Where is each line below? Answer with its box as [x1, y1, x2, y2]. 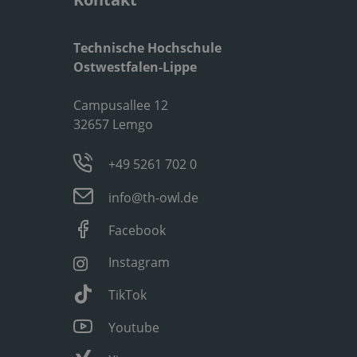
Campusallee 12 [73, 96, 168, 114]
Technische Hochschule [73, 38, 222, 57]
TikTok [108, 285, 147, 304]
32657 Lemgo [73, 115, 153, 133]
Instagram [108, 253, 171, 271]
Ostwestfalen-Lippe [73, 57, 197, 76]
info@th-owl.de [108, 188, 199, 206]
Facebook [108, 221, 167, 239]
